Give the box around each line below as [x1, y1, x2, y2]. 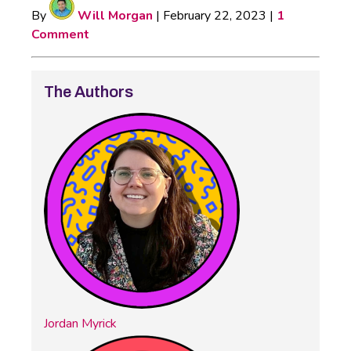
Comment [31, 25, 89, 43]
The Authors [44, 82, 133, 100]
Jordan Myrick [44, 314, 117, 332]
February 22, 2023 [163, 6, 266, 24]
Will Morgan [74, 6, 153, 24]
